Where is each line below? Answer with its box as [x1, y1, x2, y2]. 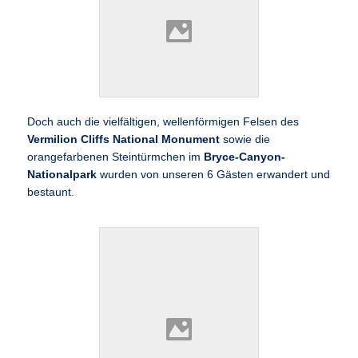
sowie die [220, 133, 271, 145]
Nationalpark [27, 168, 101, 181]
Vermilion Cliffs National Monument [27, 133, 221, 145]
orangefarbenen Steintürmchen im [27, 150, 205, 163]
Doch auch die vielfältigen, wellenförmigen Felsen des [27, 115, 300, 128]
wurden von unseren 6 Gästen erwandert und [100, 168, 331, 181]
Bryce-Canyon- [204, 150, 286, 163]
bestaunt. [27, 185, 75, 198]
